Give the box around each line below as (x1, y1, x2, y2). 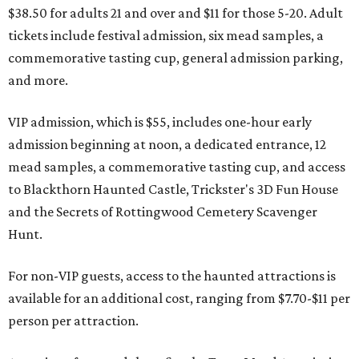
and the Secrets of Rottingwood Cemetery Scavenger (8, 204, 317, 220)
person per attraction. (8, 313, 139, 329)
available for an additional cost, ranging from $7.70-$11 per (8, 290, 350, 306)
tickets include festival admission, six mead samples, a (8, 27, 324, 43)
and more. (8, 72, 68, 88)
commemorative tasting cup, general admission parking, (8, 50, 343, 66)
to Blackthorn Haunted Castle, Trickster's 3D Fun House (8, 181, 338, 197)
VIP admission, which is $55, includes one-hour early (8, 114, 312, 130)
